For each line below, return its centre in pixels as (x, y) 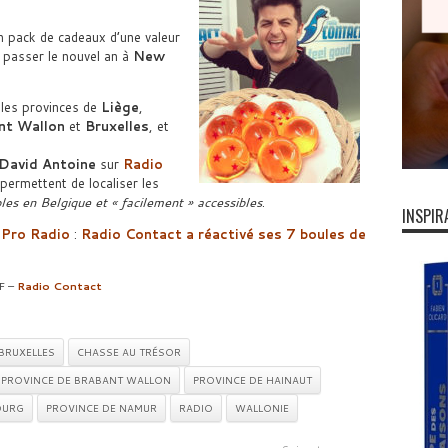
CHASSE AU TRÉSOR (128, 352)
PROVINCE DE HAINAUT (252, 380)
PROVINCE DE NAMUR (101, 408)
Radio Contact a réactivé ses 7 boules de (223, 234)
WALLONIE (261, 408)
